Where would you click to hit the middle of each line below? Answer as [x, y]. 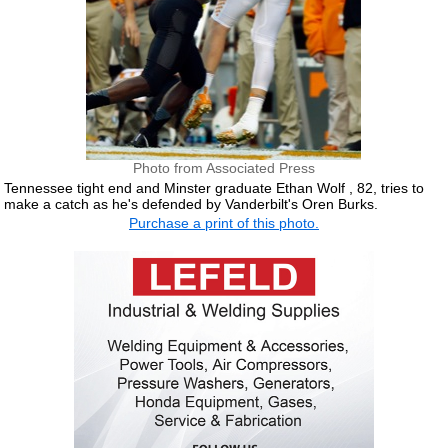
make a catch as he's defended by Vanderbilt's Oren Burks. [191, 203]
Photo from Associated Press [223, 168]
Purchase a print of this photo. [223, 223]
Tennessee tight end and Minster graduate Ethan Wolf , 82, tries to [214, 187]
